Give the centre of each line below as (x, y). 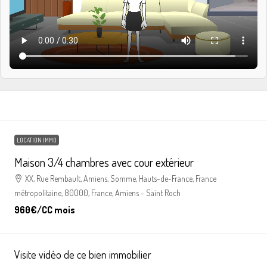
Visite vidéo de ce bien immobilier (83, 254)
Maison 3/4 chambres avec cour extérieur (104, 162)
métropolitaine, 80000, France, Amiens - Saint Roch (97, 193)
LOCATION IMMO (37, 140)
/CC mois (56, 209)
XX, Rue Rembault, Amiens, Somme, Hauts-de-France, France (121, 178)
